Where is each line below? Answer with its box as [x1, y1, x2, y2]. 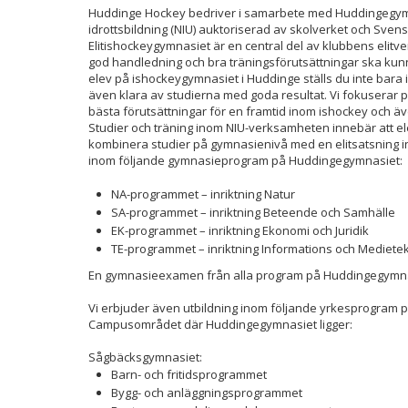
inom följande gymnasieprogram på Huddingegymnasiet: [88, 152, 403, 168]
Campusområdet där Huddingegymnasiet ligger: [88, 316, 355, 332]
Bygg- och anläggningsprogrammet [111, 384, 302, 401]
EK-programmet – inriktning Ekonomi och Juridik [111, 222, 369, 239]
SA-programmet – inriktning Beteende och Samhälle [111, 204, 395, 220]
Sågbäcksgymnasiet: [88, 349, 202, 365]
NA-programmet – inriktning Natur [111, 186, 295, 202]
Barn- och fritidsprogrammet [111, 366, 267, 382]
